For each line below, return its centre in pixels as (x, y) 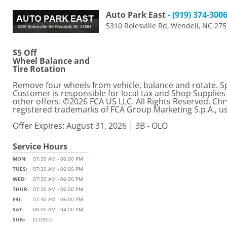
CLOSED (42, 219)
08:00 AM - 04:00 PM (58, 209)
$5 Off (25, 53)
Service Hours (40, 146)
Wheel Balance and (51, 61)
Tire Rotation (39, 69)
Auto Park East (136, 15)
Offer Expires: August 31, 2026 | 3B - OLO (90, 126)
